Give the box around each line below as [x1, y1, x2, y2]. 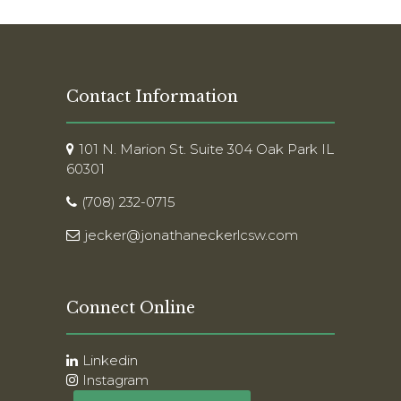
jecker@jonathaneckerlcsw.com [83, 226, 298, 243]
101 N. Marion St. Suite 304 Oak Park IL [78, 140, 334, 158]
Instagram [81, 371, 149, 388]
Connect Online [66, 298, 195, 319]
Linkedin [81, 351, 138, 369]
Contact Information [66, 86, 238, 107]
